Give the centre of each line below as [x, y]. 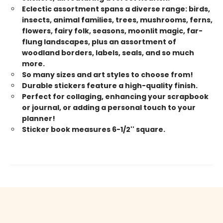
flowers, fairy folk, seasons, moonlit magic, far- [112, 31]
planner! [39, 118]
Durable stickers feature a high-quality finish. [110, 86]
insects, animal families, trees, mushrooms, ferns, [117, 20]
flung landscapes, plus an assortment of [99, 42]
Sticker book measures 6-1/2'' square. [94, 129]
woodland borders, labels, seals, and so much [108, 53]
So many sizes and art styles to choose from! [108, 75]
